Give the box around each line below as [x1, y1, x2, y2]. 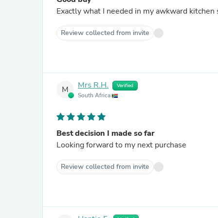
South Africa [78, 91, 112, 99]
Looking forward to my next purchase [56, 140, 186, 150]
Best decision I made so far [56, 128, 155, 139]
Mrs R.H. [78, 80, 109, 91]
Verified [117, 82, 133, 89]
